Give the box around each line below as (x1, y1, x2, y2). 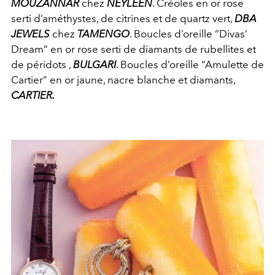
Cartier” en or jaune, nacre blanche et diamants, (11, 74, 235, 87)
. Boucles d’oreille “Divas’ (130, 28, 247, 41)
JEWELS (11, 28, 50, 41)
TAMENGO (77, 28, 130, 41)
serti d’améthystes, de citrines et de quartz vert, (11, 12, 234, 25)
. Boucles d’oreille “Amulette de (116, 58, 264, 71)
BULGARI (73, 58, 116, 71)
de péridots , (11, 58, 73, 71)
